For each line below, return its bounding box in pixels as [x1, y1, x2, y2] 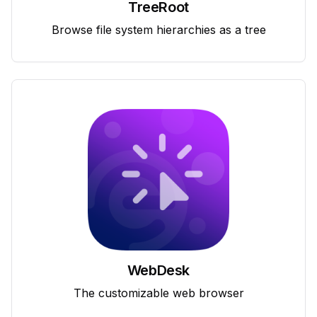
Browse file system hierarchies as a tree [51, 22, 266, 37]
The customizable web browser [73, 285, 244, 300]
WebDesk [127, 261, 190, 279]
